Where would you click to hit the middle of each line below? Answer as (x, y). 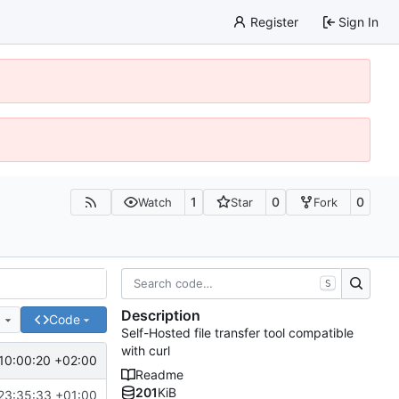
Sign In (358, 21)
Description (161, 316)
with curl (146, 351)
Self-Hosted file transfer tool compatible (237, 333)
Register (274, 21)
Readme (159, 375)
